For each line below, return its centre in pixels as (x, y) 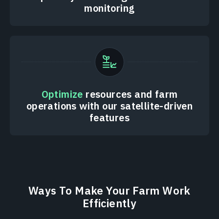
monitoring (109, 8)
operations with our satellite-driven (109, 106)
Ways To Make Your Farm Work (109, 190)
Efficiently (109, 203)
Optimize (62, 94)
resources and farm (130, 94)
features (109, 117)
